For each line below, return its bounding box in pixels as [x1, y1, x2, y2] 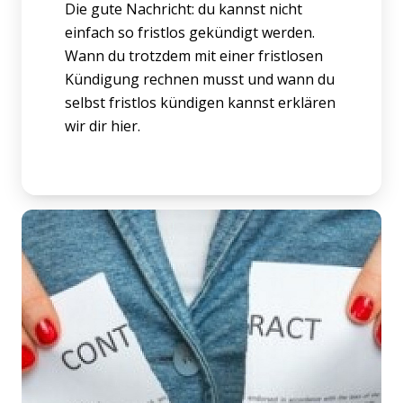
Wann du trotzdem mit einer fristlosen [65, 45, 323, 66]
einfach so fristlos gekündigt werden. [65, 22, 315, 42]
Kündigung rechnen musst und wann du [65, 68, 335, 89]
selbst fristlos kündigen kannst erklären [65, 92, 336, 112]
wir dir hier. [65, 115, 140, 136]
